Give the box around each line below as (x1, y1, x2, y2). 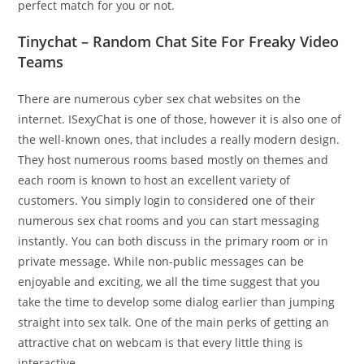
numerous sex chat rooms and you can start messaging (18, 213, 320, 228)
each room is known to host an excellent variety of (18, 172, 291, 188)
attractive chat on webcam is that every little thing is (18, 335, 304, 350)
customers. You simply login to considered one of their (18, 193, 316, 208)
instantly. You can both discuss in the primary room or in (18, 233, 329, 249)
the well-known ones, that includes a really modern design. (18, 132, 340, 147)
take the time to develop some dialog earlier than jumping (18, 294, 336, 310)
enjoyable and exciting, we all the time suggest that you (18, 274, 321, 289)
